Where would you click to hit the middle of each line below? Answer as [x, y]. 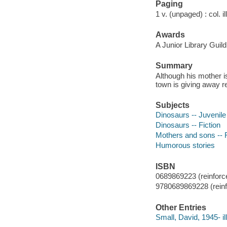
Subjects [172, 105]
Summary [174, 65]
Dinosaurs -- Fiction [188, 125]
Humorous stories [185, 145]
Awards [170, 35]
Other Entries [181, 207]
